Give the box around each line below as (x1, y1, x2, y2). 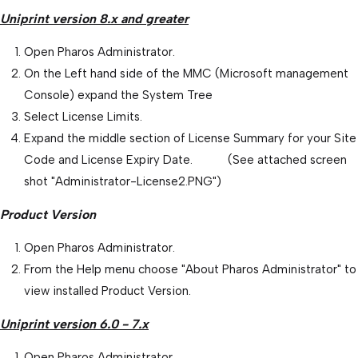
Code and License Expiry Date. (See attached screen (24, 152, 347, 167)
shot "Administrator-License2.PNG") (24, 173, 225, 189)
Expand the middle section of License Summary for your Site (24, 130, 356, 145)
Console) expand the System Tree (24, 87, 213, 102)
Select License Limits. (24, 109, 142, 124)
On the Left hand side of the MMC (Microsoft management (24, 66, 348, 81)
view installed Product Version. (24, 283, 191, 298)
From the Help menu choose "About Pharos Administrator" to (24, 261, 356, 276)
